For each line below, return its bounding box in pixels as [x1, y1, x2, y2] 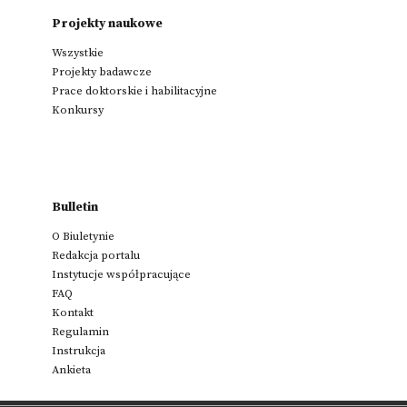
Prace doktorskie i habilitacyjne [52, 83, 217, 98]
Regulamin [52, 323, 109, 339]
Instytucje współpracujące [52, 266, 191, 282]
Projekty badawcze [52, 64, 152, 79]
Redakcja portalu [52, 247, 140, 263]
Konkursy [52, 102, 104, 117]
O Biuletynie [52, 228, 114, 243]
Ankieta [52, 362, 91, 377]
